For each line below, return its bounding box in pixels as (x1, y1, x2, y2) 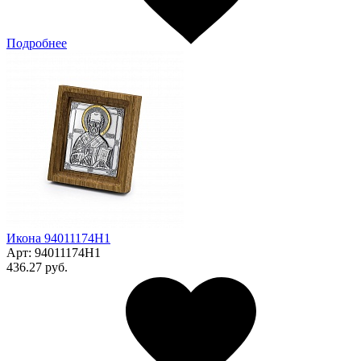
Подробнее (6, 35, 67, 50)
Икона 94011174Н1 (6, 230, 110, 245)
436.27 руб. (6, 259, 68, 274)
